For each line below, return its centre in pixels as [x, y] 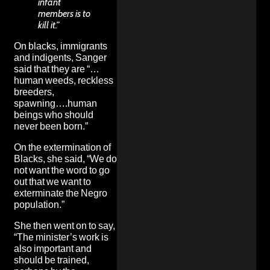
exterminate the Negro [61, 193]
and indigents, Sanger [60, 57]
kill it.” [49, 25]
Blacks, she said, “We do [65, 159]
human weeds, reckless [64, 80]
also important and [53, 248]
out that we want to [52, 181]
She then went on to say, [64, 225]
